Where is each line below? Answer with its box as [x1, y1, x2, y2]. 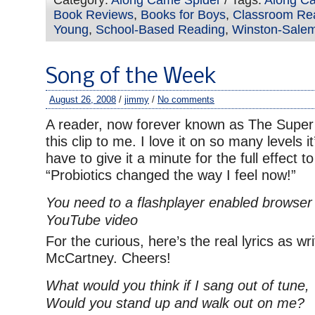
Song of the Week [46, 66, 217, 89]
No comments [157, 94, 214, 105]
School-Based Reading [96, 22, 225, 37]
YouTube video [46, 212, 138, 228]
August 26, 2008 [49, 94, 116, 105]
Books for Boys [141, 8, 226, 22]
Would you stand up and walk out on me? [46, 295, 304, 311]
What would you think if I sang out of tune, [46, 278, 309, 293]
